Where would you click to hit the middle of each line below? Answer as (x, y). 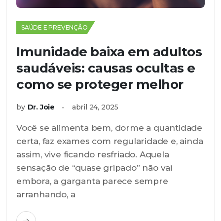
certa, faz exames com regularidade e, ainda (110, 141)
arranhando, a (46, 194)
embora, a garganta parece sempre (92, 181)
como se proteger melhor (100, 84)
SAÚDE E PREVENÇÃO (55, 27)
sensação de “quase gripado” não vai (94, 168)
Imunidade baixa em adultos (109, 52)
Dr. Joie (41, 107)
